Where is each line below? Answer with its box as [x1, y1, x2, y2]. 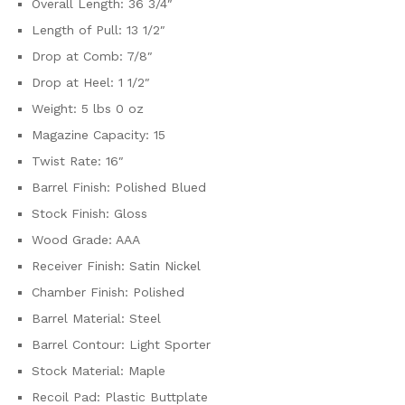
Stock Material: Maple [32, 363, 165, 378]
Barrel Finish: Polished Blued [32, 179, 206, 194]
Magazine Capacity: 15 [32, 127, 165, 142]
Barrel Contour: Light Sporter [32, 336, 211, 352]
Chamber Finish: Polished [32, 284, 184, 299]
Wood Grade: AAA [32, 231, 140, 247]
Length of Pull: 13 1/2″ [32, 22, 165, 37]
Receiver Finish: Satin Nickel [32, 258, 201, 273]
